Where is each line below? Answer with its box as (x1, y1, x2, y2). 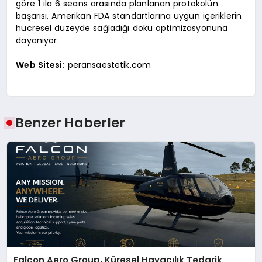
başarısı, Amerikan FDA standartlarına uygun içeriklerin (16, 9, 242, 22)
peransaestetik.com (64, 58, 151, 71)
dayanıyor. (16, 34, 59, 46)
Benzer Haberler (15, 113, 126, 132)
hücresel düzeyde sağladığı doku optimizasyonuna (16, 22, 228, 34)
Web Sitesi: (16, 58, 65, 71)
